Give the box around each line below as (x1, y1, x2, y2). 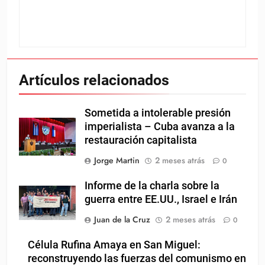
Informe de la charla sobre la (85, 179, 219, 192)
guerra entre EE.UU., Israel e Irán (85, 193, 237, 205)
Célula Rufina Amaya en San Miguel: (28, 238, 201, 251)
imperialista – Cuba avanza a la (85, 120, 235, 132)
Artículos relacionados (19, 71, 169, 89)
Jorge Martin (94, 154, 140, 166)
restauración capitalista (85, 134, 197, 146)
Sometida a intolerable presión (85, 106, 231, 119)
